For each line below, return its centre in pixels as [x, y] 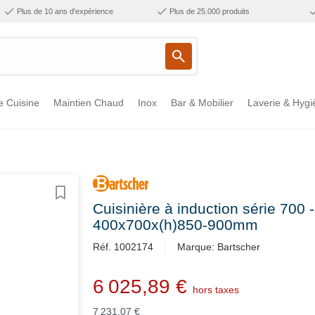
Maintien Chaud [89, 103]
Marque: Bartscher [219, 247]
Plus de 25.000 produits [209, 11]
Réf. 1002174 [123, 247]
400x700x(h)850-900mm [175, 225]
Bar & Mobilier [202, 103]
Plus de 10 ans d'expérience [65, 11]
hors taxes [216, 290]
